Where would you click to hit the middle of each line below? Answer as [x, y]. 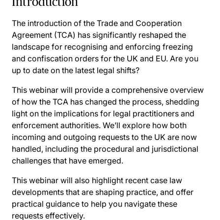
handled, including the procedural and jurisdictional [105, 149]
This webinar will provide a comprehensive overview [108, 90]
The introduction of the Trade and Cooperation [97, 23]
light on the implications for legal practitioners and [103, 113]
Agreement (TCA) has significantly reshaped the [99, 35]
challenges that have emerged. [68, 161]
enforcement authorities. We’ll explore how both [99, 125]
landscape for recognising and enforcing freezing [102, 47]
